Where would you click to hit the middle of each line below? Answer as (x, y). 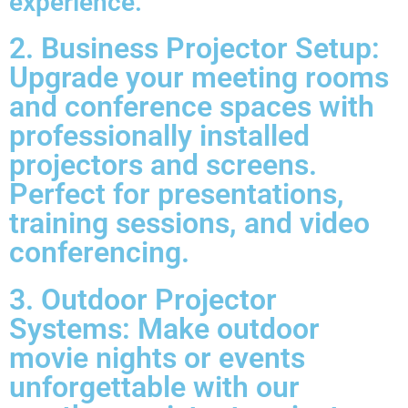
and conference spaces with (192, 107)
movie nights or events (157, 358)
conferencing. (99, 253)
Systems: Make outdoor (164, 329)
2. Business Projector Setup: (194, 49)
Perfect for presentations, (177, 194)
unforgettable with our (154, 388)
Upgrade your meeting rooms (199, 78)
